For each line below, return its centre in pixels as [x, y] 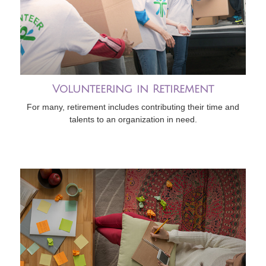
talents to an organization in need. [133, 120]
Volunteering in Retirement [133, 89]
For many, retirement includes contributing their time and [133, 107]
